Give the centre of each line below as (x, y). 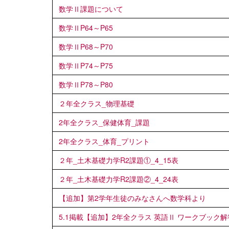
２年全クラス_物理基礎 (97, 103)
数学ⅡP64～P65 (86, 27)
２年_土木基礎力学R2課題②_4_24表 (119, 179)
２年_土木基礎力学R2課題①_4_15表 (119, 160)
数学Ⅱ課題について (91, 8)
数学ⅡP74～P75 (86, 65)
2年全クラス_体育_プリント (104, 141)
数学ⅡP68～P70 (86, 46)
